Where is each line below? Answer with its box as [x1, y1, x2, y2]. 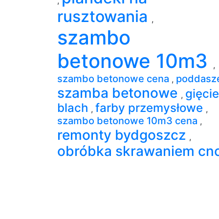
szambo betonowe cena [57, 72, 172, 85]
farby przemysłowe [95, 100, 206, 115]
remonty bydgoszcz [57, 126, 189, 143]
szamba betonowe [57, 84, 181, 101]
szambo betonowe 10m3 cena [57, 114, 200, 127]
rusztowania [57, 6, 152, 26]
